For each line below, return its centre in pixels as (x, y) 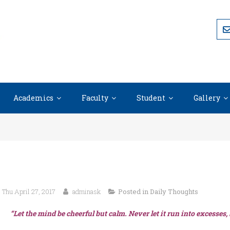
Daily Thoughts (174, 191)
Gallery (207, 98)
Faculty (95, 98)
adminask (87, 191)
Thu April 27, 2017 (29, 191)
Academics (33, 98)
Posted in (134, 191)
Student (151, 98)
